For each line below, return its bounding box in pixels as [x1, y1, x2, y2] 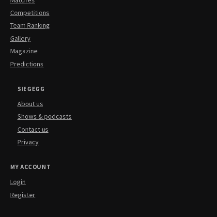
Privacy [17, 138, 39, 147]
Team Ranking [10, 21, 50, 30]
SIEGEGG [17, 85, 45, 93]
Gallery [10, 33, 31, 43]
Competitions [10, 8, 49, 17]
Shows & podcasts [17, 112, 72, 121]
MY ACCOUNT [10, 163, 51, 171]
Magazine [10, 46, 38, 56]
